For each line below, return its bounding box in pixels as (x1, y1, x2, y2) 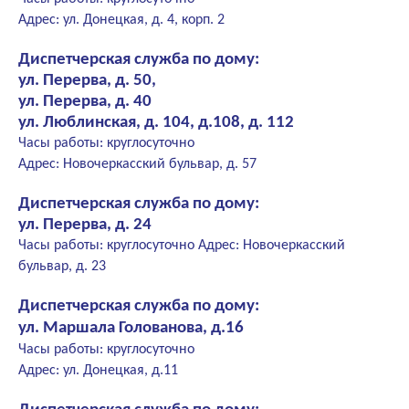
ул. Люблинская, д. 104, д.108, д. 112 (18, 114, 294, 132)
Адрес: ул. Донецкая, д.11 (18, 363, 178, 379)
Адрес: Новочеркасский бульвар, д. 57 (18, 157, 257, 173)
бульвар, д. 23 (18, 259, 106, 275)
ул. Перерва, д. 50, (18, 72, 156, 90)
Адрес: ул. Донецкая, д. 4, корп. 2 (18, 13, 225, 28)
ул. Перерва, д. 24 (18, 216, 152, 235)
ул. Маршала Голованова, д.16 (18, 320, 247, 338)
